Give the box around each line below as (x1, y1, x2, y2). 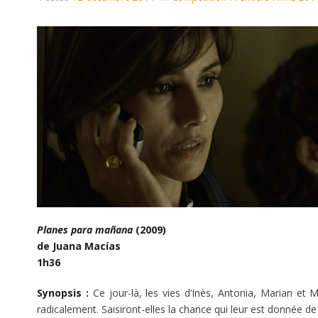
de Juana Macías (37, 239, 121, 253)
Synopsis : (37, 286, 89, 300)
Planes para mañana (37, 223, 133, 236)
